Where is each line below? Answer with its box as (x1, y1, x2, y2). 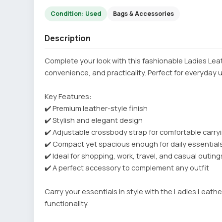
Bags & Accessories (113, 9, 174, 18)
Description (45, 33, 91, 44)
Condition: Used (51, 9, 101, 18)
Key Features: (45, 92, 91, 101)
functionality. (45, 199, 89, 208)
